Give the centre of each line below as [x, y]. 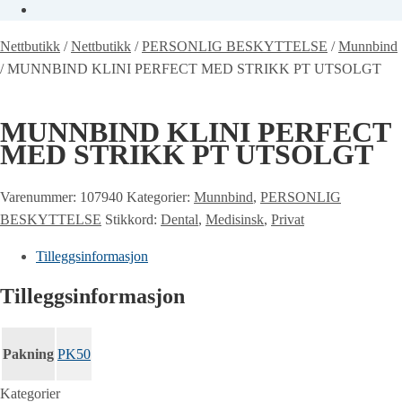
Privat [288, 219]
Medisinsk [235, 219]
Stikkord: [133, 219]
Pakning [28, 354]
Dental [179, 219]
